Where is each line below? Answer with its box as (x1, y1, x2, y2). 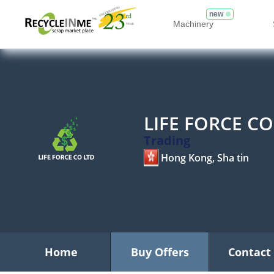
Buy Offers (130, 245, 189, 259)
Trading (144, 132, 190, 149)
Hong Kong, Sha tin (161, 151, 249, 165)
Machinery (173, 18, 213, 29)
